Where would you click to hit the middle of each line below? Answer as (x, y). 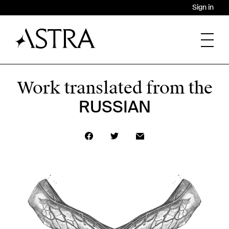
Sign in (203, 7)
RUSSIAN (114, 107)
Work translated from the (114, 88)
